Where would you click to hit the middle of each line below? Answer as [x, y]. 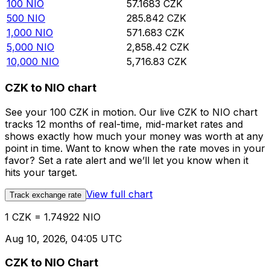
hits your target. [41, 172]
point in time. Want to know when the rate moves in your [135, 148]
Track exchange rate [46, 195]
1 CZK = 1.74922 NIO [53, 217]
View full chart [119, 194]
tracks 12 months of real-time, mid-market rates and [124, 124]
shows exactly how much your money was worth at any [134, 136]
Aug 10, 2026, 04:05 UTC [63, 238]
